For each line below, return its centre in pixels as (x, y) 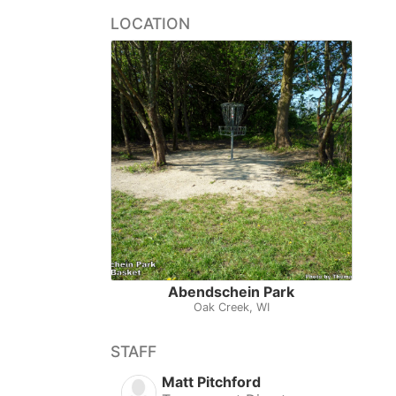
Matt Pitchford (212, 382)
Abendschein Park (232, 292)
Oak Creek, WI (231, 308)
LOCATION (150, 23)
